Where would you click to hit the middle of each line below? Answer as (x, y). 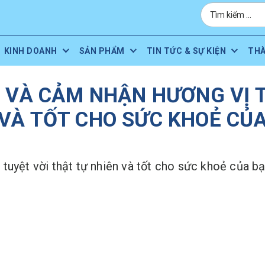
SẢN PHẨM (102, 51)
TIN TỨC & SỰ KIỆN (186, 51)
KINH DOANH (30, 51)
